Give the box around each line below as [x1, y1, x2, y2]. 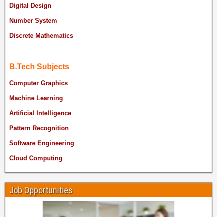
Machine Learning [9, 94, 63, 102]
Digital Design [9, 2, 51, 10]
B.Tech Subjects [9, 62, 69, 71]
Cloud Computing [9, 155, 62, 162]
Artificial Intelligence [9, 109, 71, 117]
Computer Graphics [9, 79, 68, 87]
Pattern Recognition [9, 124, 69, 132]
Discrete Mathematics [9, 32, 73, 40]
